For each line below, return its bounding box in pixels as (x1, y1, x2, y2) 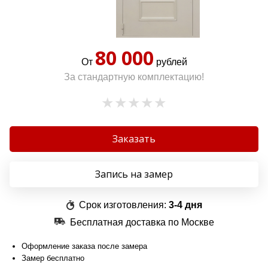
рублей (153, 57, 187, 67)
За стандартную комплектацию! (64, 72, 204, 82)
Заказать (112, 132, 156, 145)
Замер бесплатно (22, 254, 84, 263)
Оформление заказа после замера (22, 242, 147, 251)
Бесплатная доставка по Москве (69, 217, 214, 227)
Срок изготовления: (78, 200, 166, 210)
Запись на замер (95, 167, 173, 181)
